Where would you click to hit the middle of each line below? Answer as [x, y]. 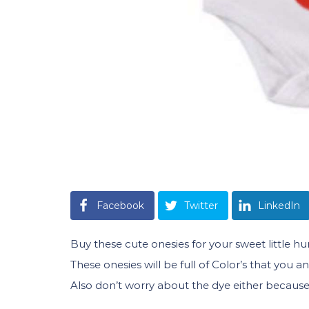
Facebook [120, 206]
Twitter [201, 206]
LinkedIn [279, 206]
